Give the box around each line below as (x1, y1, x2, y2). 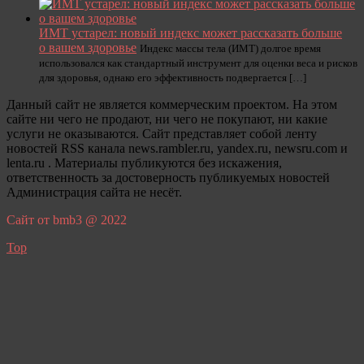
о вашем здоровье (39, 41, 136, 54)
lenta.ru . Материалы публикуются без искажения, (6, 156, 282, 170)
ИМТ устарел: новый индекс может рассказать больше (39, 26, 342, 40)
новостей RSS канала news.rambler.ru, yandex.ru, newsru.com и (6, 141, 348, 155)
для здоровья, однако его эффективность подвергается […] (39, 71, 306, 84)
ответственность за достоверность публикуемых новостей (6, 171, 330, 184)
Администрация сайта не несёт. (6, 185, 182, 199)
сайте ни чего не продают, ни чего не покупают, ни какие (6, 112, 327, 126)
